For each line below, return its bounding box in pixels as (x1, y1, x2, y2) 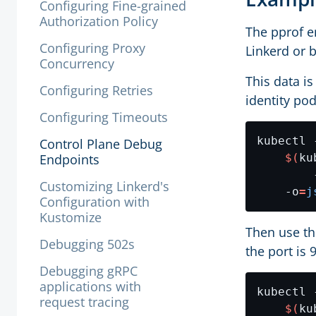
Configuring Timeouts (39, 109, 168, 126)
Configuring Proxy (39, 39, 145, 56)
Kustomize (39, 209, 102, 226)
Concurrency (39, 55, 114, 72)
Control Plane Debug (39, 135, 162, 152)
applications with (39, 278, 141, 295)
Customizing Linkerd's (39, 178, 169, 195)
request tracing (39, 293, 129, 310)
